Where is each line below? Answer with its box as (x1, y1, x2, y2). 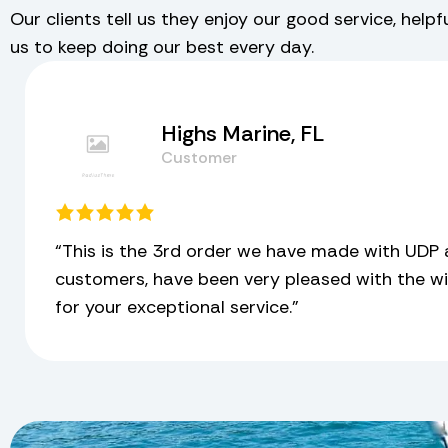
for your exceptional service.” (55, 295, 299, 320)
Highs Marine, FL (161, 118, 324, 148)
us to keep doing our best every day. (10, 35, 314, 60)
